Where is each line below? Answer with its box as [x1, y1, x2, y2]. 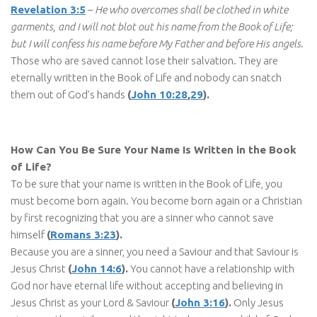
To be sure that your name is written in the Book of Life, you [11, 177, 282, 190]
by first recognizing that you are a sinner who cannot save [11, 211, 274, 224]
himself [11, 228, 47, 241]
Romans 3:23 [50, 228, 116, 241]
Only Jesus [231, 296, 284, 309]
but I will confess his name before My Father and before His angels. [11, 37, 304, 50]
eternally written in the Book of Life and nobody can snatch [11, 71, 282, 83]
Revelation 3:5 [11, 3, 86, 16]
